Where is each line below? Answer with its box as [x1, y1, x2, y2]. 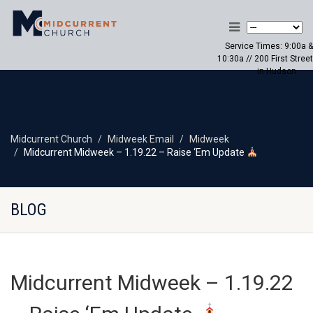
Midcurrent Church [10, 133, 92, 145]
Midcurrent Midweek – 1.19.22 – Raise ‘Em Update [24, 147, 247, 158]
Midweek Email [108, 133, 174, 145]
